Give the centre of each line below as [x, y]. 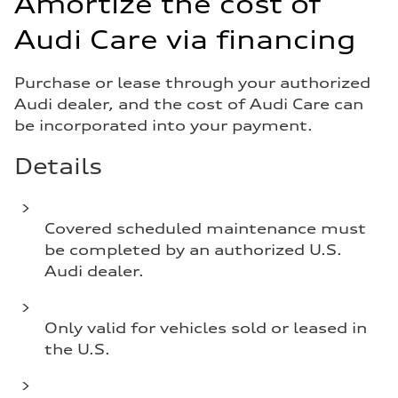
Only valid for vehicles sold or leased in [206, 328]
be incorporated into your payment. [163, 125]
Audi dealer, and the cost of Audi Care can [189, 104]
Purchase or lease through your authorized [192, 83]
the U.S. [77, 349]
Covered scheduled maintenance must [205, 228]
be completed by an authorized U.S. [193, 250]
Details [58, 166]
